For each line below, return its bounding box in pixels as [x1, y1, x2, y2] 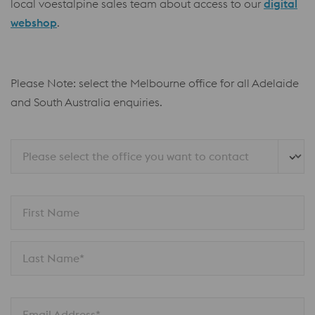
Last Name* [22, 251, 84, 266]
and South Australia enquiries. [11, 95, 162, 110]
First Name [22, 205, 79, 220]
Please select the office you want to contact [22, 149, 249, 164]
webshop [11, 15, 57, 30]
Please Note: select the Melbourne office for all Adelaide [11, 76, 299, 91]
